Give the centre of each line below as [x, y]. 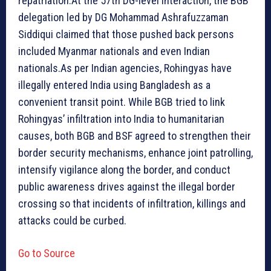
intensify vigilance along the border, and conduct [124, 169]
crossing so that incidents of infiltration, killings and [132, 203]
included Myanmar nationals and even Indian [114, 51]
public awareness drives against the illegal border [127, 186]
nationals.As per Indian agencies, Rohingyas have [125, 68]
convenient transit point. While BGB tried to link [122, 102]
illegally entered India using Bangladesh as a [114, 85]
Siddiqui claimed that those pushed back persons [126, 34]
